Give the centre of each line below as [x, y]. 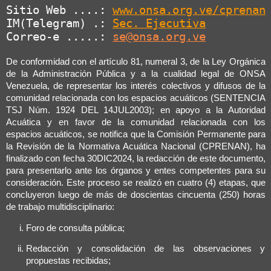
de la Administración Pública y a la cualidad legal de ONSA [136, 74]
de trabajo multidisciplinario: [60, 207]
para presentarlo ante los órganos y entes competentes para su [136, 171]
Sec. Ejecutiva [159, 23]
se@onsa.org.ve [159, 36]
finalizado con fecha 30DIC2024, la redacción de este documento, [136, 158]
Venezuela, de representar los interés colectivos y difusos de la [136, 86]
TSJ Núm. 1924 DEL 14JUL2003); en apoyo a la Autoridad [136, 110]
